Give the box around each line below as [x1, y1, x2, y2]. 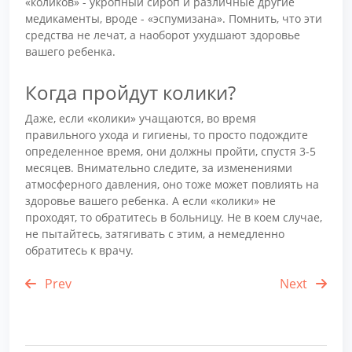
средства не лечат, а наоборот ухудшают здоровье [25, 27, 300, 42]
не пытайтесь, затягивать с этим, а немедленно [25, 226, 284, 242]
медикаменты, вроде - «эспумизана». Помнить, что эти [25, 10, 322, 26]
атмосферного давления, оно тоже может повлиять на [25, 177, 319, 192]
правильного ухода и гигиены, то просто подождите [25, 127, 308, 143]
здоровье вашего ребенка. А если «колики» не [25, 193, 276, 209]
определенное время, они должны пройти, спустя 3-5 [25, 144, 316, 159]
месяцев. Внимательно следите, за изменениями [25, 160, 292, 176]
